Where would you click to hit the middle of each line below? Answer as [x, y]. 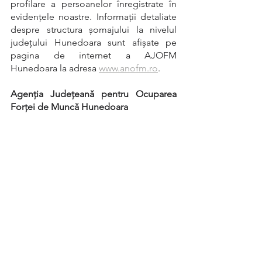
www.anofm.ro [128, 68]
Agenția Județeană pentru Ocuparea [94, 94]
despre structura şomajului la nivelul [94, 30]
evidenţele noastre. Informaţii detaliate [94, 17]
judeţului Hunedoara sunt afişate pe [94, 42]
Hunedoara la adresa [55, 68]
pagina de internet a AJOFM [94, 55]
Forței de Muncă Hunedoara [69, 107]
